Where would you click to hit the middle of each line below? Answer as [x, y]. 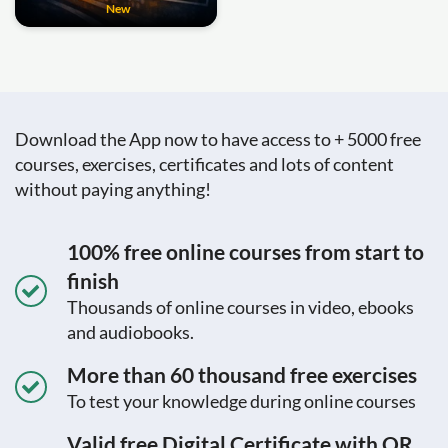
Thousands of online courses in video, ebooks [240, 306]
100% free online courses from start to [245, 251]
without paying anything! [113, 188]
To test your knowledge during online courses [241, 400]
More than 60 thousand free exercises [242, 374]
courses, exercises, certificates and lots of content [204, 163]
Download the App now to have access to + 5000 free [218, 138]
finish [93, 280]
